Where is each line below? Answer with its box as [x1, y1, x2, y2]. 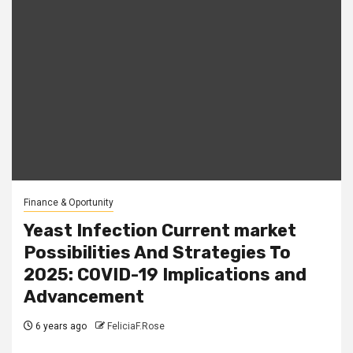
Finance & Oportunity [24, 196, 113, 208]
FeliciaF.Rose [107, 320, 165, 332]
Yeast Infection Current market [24, 219, 296, 241]
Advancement [24, 285, 144, 307]
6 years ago [33, 320, 87, 332]
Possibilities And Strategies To [24, 241, 291, 263]
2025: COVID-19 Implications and [24, 263, 307, 285]
